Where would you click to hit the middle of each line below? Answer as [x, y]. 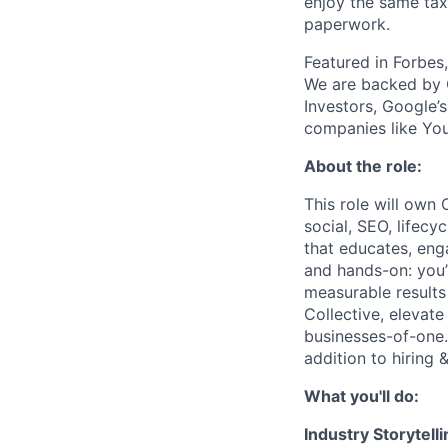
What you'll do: [361, 396]
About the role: [363, 166]
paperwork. [347, 24]
